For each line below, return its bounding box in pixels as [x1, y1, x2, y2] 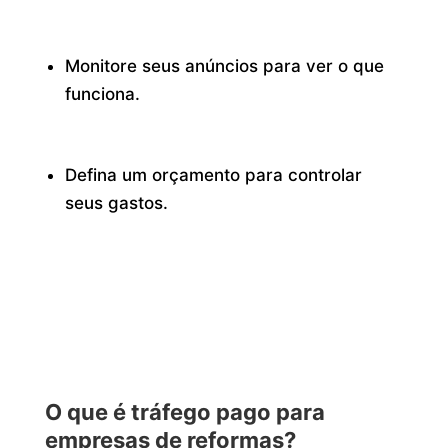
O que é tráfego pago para [44, 399, 325, 426]
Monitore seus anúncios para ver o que [65, 56, 385, 77]
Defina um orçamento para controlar [65, 164, 363, 185]
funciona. [65, 84, 141, 105]
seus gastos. [65, 192, 169, 213]
